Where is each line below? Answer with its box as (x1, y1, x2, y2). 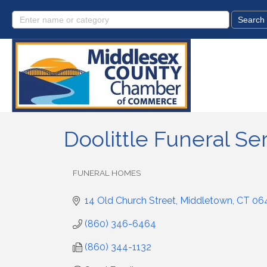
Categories (72, 176, 114, 185)
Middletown (180, 195, 232, 206)
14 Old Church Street (85, 195, 176, 206)
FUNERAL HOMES (73, 168, 141, 178)
